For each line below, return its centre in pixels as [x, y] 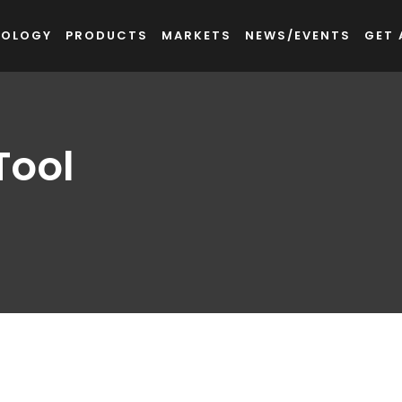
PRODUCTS [107, 35]
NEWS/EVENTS [298, 35]
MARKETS [197, 35]
